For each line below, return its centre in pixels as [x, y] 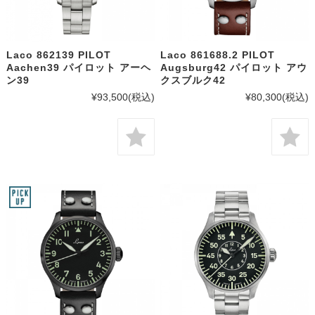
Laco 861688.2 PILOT [218, 55]
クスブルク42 [193, 81]
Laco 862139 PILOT [58, 55]
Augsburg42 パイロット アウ [234, 68]
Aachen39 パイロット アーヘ [78, 68]
